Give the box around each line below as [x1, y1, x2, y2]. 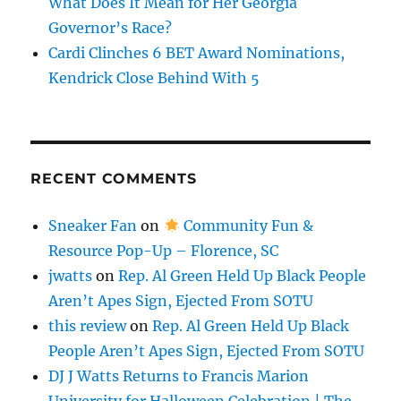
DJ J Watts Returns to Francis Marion [48, 366, 310, 385]
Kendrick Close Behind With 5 [48, 68, 260, 87]
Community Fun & [179, 216, 313, 235]
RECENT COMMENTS [30, 169, 197, 187]
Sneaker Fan [48, 216, 138, 235]
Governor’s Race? [48, 18, 173, 37]
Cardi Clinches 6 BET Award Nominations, [48, 43, 346, 62]
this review [48, 316, 127, 335]
